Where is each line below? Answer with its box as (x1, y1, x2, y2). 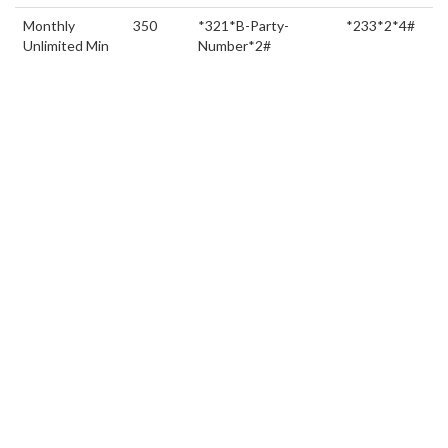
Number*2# (198, 37, 271, 55)
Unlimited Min (23, 37, 109, 55)
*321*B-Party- (198, 17, 289, 35)
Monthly (23, 17, 75, 35)
